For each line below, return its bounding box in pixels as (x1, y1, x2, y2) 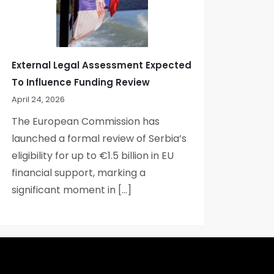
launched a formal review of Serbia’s (12, 131, 187, 146)
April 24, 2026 (12, 93, 65, 105)
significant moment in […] (12, 182, 132, 197)
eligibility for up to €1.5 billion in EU (12, 148, 174, 163)
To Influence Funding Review (12, 75, 150, 89)
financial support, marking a (12, 165, 146, 180)
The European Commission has (12, 114, 160, 128)
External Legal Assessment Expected (12, 58, 192, 72)
